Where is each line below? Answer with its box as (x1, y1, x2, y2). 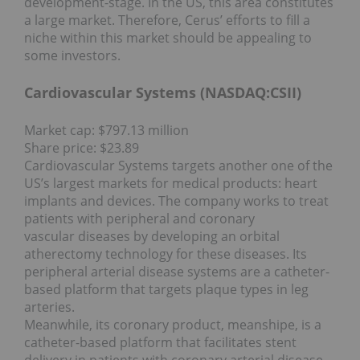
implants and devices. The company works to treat (24, 191, 329, 210)
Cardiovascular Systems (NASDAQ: (24, 83, 270, 103)
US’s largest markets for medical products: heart (24, 174, 317, 192)
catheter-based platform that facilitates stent (24, 333, 297, 351)
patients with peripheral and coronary (24, 209, 255, 227)
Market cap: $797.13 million (24, 121, 189, 139)
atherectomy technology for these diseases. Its (24, 244, 307, 263)
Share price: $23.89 (24, 138, 139, 157)
